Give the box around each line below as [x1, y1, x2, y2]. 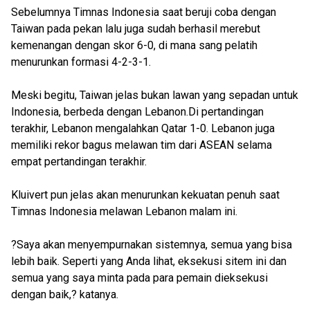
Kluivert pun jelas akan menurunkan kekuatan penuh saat [11, 188, 280, 201]
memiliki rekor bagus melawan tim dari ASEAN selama [11, 138, 272, 152]
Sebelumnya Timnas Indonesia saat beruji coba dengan [11, 6, 276, 19]
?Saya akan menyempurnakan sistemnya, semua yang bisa [11, 238, 292, 251]
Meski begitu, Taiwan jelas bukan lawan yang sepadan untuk [11, 89, 298, 102]
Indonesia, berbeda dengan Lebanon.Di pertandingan [11, 105, 264, 118]
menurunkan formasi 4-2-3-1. [11, 55, 151, 69]
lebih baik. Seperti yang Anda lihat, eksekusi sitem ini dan [11, 255, 286, 268]
